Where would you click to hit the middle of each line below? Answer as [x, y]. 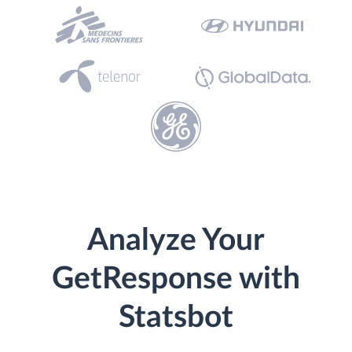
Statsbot [176, 318]
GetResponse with [176, 279]
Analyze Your [176, 241]
